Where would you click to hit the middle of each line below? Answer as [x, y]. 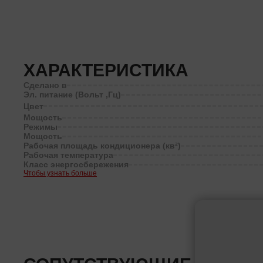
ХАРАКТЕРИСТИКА [106, 70]
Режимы [41, 127]
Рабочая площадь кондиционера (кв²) [102, 146]
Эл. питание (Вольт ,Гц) [72, 95]
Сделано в [45, 85]
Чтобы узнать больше [60, 173]
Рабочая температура [68, 155]
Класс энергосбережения [76, 164]
